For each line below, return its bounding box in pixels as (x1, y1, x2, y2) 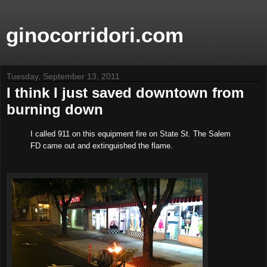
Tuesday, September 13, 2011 (7, 72, 120, 81)
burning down (7, 101, 103, 117)
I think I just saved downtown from (7, 85, 244, 101)
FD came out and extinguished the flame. (30, 141, 175, 150)
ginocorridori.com (6, 24, 184, 46)
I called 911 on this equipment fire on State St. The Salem (30, 129, 231, 138)
